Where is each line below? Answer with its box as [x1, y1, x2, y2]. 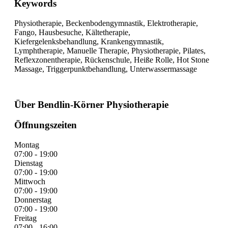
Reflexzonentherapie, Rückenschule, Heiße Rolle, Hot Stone [14, 55, 209, 64]
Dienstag [14, 159, 43, 168]
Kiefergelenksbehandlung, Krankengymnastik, [14, 37, 164, 46]
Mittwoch [14, 177, 45, 186]
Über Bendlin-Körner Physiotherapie [14, 99, 168, 110]
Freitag [14, 214, 37, 223]
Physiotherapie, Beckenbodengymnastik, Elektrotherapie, [14, 18, 198, 27]
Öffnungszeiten [14, 120, 77, 131]
